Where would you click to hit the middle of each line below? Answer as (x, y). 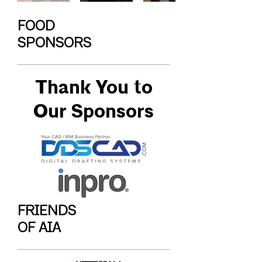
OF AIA (39, 229)
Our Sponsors (94, 112)
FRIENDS (49, 212)
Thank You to (94, 88)
